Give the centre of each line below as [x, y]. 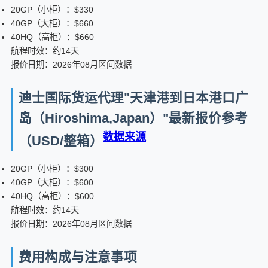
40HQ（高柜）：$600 [52, 196]
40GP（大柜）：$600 [52, 182]
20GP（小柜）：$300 [52, 168]
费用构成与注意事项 [78, 257]
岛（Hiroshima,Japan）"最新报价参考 [133, 118]
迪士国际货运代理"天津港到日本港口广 [133, 98]
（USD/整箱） [61, 141]
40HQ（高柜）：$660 [52, 37]
